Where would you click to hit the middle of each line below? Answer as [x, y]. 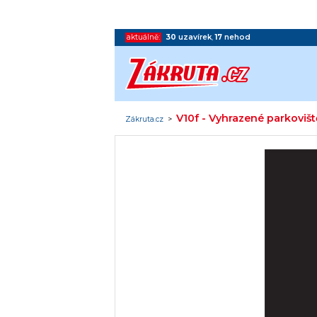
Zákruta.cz [145, 119]
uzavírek [195, 37]
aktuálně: [144, 37]
